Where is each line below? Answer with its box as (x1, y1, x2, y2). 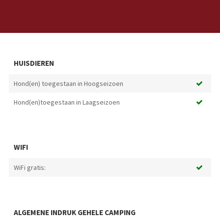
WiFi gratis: (13, 163, 46, 172)
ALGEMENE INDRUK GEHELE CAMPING (13, 208, 136, 218)
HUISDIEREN (13, 58, 54, 68)
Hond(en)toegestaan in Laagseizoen (13, 98, 120, 107)
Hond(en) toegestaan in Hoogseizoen (13, 79, 123, 88)
